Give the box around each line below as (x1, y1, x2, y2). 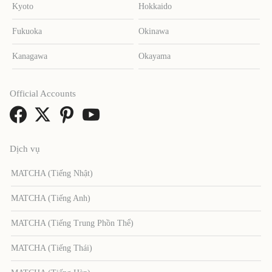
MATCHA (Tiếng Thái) (11, 243, 93, 253)
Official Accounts (10, 88, 76, 98)
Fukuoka (12, 26, 42, 36)
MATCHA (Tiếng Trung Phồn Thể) (11, 218, 134, 228)
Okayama (138, 51, 171, 61)
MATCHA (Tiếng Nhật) (11, 168, 93, 178)
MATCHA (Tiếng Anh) (11, 193, 91, 203)
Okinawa (138, 26, 169, 36)
